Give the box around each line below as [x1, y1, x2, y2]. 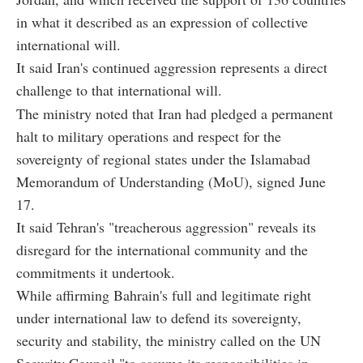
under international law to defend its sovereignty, [16, 307, 301, 327]
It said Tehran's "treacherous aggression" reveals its [16, 216, 316, 237]
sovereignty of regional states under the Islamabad [16, 148, 310, 169]
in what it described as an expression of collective [16, 11, 308, 32]
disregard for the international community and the [16, 239, 308, 259]
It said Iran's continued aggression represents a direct [16, 57, 327, 77]
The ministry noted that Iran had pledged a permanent [16, 103, 333, 123]
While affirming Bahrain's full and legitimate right [16, 284, 311, 305]
